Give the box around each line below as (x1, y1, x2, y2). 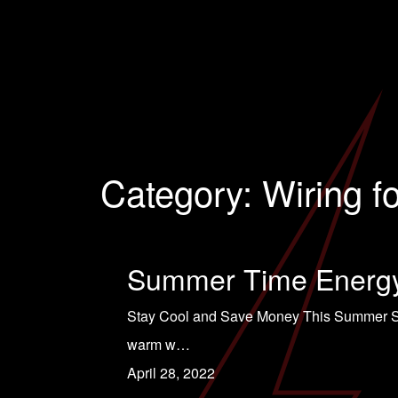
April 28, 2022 (126, 362, 215, 383)
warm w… (126, 334, 190, 354)
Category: (99, 166, 262, 217)
